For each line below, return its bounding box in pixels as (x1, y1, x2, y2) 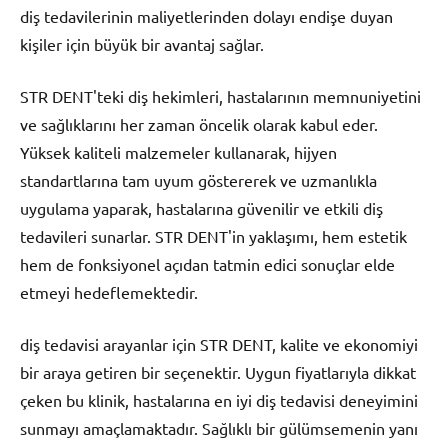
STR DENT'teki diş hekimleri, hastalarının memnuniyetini (20, 85, 421, 106)
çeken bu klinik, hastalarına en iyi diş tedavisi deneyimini (20, 389, 418, 410)
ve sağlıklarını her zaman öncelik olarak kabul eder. (20, 113, 378, 134)
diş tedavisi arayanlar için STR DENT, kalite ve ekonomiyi (20, 333, 418, 354)
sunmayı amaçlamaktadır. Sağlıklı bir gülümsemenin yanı (20, 417, 418, 438)
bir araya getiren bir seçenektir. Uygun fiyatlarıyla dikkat (20, 361, 416, 382)
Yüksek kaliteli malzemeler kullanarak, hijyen (20, 141, 337, 162)
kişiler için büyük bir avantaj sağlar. (20, 33, 264, 54)
